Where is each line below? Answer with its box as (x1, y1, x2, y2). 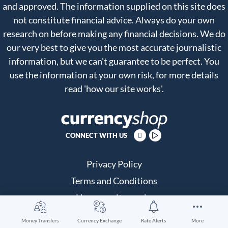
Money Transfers (21, 217, 59, 223)
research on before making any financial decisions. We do (3, 28, 225, 40)
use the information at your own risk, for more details (10, 69, 218, 81)
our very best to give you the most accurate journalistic (7, 42, 221, 53)
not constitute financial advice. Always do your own (13, 14, 215, 26)
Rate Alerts (140, 217, 166, 223)
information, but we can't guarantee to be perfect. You (9, 55, 219, 67)
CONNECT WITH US (65, 131, 127, 140)
